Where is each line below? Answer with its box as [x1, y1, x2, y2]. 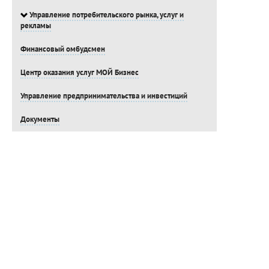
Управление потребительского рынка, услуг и [29, 10, 184, 20]
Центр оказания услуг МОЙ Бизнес [20, 67, 139, 78]
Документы [20, 114, 59, 125]
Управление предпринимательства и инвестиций [20, 91, 187, 101]
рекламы [20, 20, 51, 31]
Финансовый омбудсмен [20, 44, 105, 55]
